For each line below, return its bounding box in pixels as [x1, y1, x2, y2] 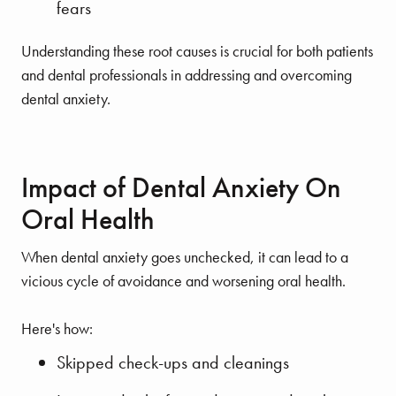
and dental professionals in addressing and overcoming [21, 65, 352, 86]
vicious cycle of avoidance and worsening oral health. [21, 270, 346, 292]
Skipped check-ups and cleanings [57, 351, 289, 375]
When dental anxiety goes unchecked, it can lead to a [21, 247, 348, 268]
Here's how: [21, 318, 93, 339]
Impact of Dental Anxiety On [21, 170, 341, 207]
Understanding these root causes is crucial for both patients [21, 41, 373, 62]
